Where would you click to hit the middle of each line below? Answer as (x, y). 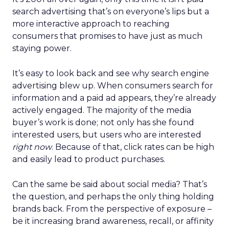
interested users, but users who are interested (107, 135)
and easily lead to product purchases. (89, 159)
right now (32, 147)
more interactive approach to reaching (91, 24)
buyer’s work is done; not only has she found (103, 122)
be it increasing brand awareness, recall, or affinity (113, 221)
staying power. (42, 48)
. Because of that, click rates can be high (133, 147)
